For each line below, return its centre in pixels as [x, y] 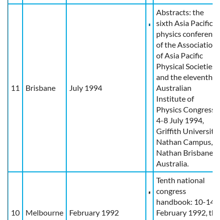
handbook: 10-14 [185, 201]
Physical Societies [186, 66]
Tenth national [180, 180]
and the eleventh [184, 77]
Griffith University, [188, 131]
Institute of [175, 98]
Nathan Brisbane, [185, 152]
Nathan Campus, [184, 141]
